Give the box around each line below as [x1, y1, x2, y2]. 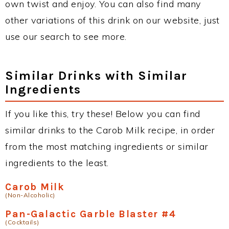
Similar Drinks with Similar [5, 68, 188, 83]
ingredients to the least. [5, 157, 109, 169]
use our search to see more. [5, 31, 127, 42]
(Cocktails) [5, 218, 39, 226]
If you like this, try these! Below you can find [5, 108, 200, 120]
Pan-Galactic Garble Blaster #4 [5, 208, 176, 220]
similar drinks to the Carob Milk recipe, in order [5, 124, 215, 136]
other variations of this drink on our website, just [5, 14, 220, 26]
